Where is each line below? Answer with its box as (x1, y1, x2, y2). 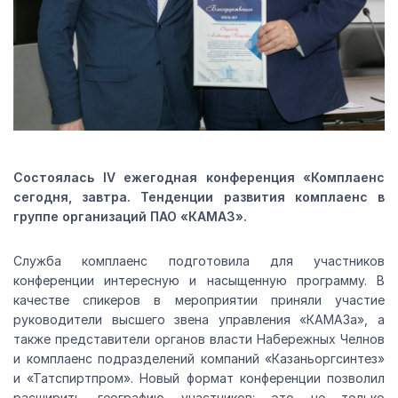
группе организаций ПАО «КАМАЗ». (13, 209, 247, 225)
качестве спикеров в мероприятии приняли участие (13, 292, 385, 308)
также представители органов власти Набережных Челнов (13, 331, 385, 347)
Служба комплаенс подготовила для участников (13, 253, 385, 269)
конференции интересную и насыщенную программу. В (13, 273, 385, 289)
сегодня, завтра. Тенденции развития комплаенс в (13, 189, 385, 205)
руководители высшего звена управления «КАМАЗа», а (13, 312, 385, 328)
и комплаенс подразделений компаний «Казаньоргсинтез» (13, 351, 385, 367)
